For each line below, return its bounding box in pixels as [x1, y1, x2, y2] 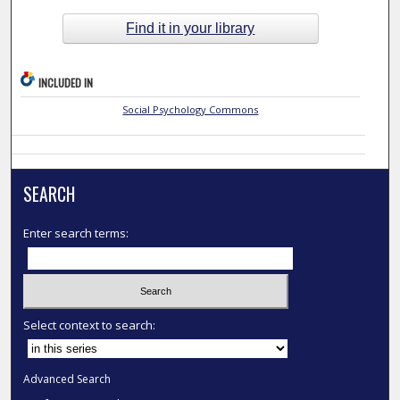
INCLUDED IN [38, 75, 94, 91]
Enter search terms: [23, 225, 129, 242]
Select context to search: [23, 316, 156, 333]
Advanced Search [23, 371, 112, 387]
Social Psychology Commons [122, 103, 259, 117]
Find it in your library [126, 20, 255, 36]
